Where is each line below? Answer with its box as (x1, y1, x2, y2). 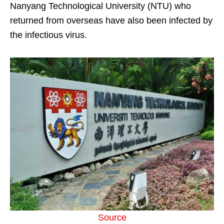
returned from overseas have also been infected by (10, 15, 212, 25)
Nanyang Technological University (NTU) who (10, 1, 191, 11)
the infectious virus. (10, 30, 87, 40)
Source (97, 212, 126, 222)
